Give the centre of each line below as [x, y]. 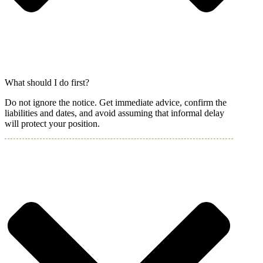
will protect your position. [52, 124]
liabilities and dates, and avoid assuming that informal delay [114, 113]
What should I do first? [47, 83]
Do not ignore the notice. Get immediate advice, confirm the [116, 103]
